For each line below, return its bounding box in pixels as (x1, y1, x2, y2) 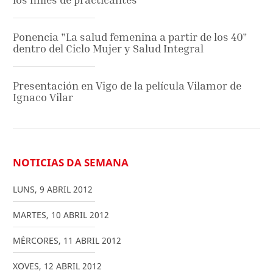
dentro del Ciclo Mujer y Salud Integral (13, 41, 204, 55)
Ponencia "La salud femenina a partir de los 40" (13, 30, 247, 43)
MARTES (13, 208, 46, 221)
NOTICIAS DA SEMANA (13, 155, 129, 169)
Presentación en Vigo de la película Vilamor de (13, 79, 241, 92)
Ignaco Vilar (13, 90, 73, 104)
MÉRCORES (13, 234, 58, 246)
